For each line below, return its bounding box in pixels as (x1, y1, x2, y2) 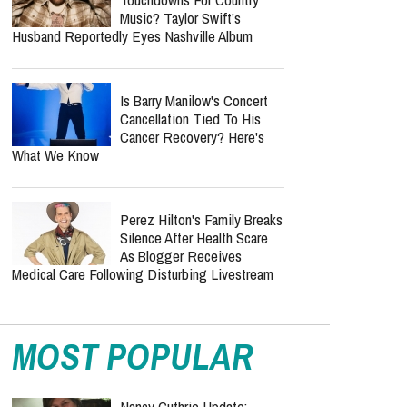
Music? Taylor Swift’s (120, 7, 241, 28)
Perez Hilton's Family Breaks (120, 209, 283, 230)
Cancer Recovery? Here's (120, 126, 264, 147)
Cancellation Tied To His (120, 108, 261, 129)
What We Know (12, 144, 99, 165)
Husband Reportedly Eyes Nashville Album (12, 25, 253, 46)
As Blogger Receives (120, 245, 242, 266)
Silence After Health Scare (120, 227, 268, 248)
